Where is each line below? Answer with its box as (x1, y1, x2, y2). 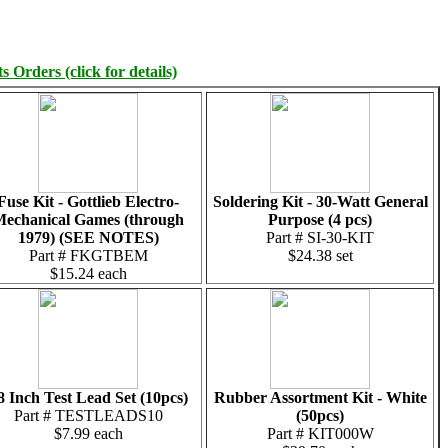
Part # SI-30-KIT (266, 229, 374, 246)
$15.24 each (49, 265, 127, 282)
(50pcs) (296, 407, 344, 424)
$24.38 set (287, 247, 353, 264)
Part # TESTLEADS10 (13, 407, 163, 424)
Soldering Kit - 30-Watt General (212, 193, 428, 210)
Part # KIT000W (266, 425, 374, 442)
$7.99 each (53, 425, 123, 442)
